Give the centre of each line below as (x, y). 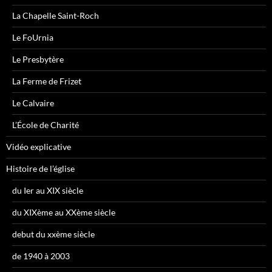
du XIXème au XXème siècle (64, 212)
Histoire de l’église (40, 169)
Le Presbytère (38, 59)
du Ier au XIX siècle (48, 191)
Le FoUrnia (33, 38)
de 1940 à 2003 (41, 256)
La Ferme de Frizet (47, 81)
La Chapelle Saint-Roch (56, 16)
